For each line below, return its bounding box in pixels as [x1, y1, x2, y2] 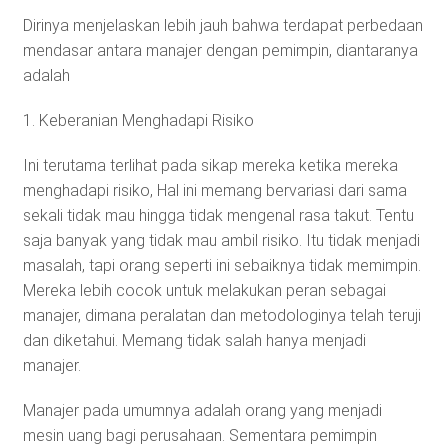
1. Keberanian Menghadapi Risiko [22, 110, 254, 130]
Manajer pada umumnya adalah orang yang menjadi [22, 400, 382, 420]
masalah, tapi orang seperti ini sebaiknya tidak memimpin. [22, 255, 421, 275]
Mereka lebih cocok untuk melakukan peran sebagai [22, 280, 386, 300]
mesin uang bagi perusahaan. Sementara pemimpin [22, 425, 377, 445]
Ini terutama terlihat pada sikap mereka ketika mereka [22, 155, 398, 175]
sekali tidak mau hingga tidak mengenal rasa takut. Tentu [22, 205, 414, 225]
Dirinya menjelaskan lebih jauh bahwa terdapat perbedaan [22, 15, 423, 35]
